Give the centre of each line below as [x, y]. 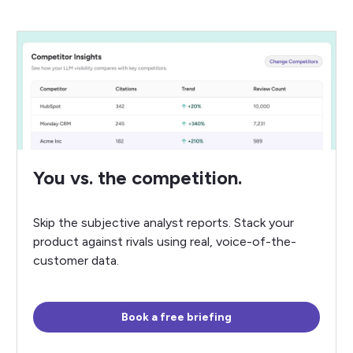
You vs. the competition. [137, 178]
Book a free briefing [176, 317]
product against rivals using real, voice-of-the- [164, 242]
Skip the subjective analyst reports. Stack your [163, 223]
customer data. [76, 260]
